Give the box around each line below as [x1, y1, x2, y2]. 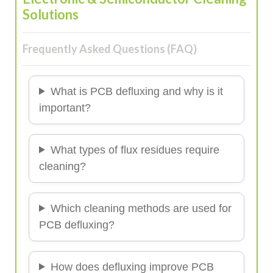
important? [39, 101, 91, 114]
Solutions [23, 5, 79, 23]
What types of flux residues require [50, 143, 219, 156]
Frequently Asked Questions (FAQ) [23, 41, 197, 55]
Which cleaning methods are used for [50, 202, 232, 214]
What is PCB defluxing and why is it [50, 85, 223, 97]
